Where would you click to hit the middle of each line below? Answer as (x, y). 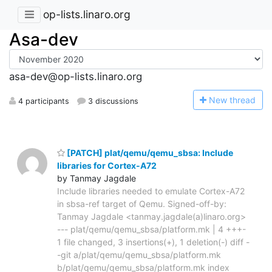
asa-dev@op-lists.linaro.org (76, 77)
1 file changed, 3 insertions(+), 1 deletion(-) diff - (153, 242)
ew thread (236, 100)
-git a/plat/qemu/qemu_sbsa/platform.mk (139, 254)
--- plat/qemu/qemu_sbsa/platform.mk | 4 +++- (151, 229)
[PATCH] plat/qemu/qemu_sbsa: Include (149, 152)
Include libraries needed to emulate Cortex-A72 (151, 191)
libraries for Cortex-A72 (107, 165)
